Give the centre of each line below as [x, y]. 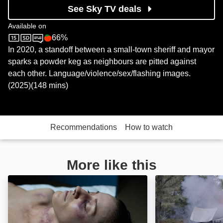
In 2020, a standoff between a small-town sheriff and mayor [111, 50]
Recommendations [84, 127]
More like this [111, 165]
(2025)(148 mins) [38, 86]
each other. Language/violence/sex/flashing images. [99, 74]
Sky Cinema [32, 45]
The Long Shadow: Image [59, 182]
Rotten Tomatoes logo [87, 45]
